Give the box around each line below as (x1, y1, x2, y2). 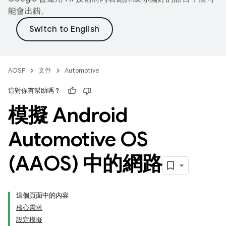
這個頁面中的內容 (16, 191, 69, 200)
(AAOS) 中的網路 (8, 151, 162, 176)
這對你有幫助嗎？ (8, 86, 61, 95)
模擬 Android (8, 102, 128, 128)
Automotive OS (8, 127, 148, 152)
